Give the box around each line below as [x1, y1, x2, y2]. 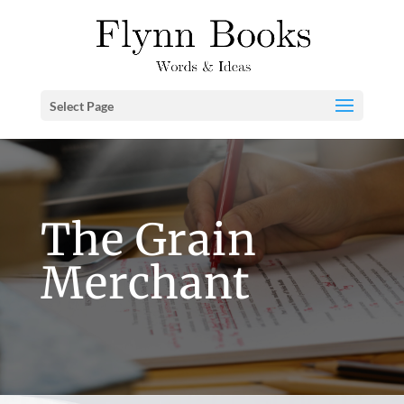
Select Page [49, 98, 114, 114]
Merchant [40, 256, 251, 310]
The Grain [40, 213, 257, 267]
